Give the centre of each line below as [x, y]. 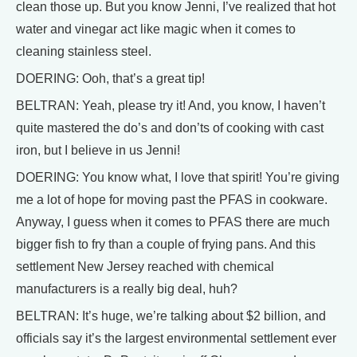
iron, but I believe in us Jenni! [98, 151]
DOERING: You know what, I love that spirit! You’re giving [178, 178]
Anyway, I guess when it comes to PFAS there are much [173, 222]
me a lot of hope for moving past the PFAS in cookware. [172, 200]
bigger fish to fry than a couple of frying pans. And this [166, 245]
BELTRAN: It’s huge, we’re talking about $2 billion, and [171, 316]
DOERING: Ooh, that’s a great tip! [110, 79]
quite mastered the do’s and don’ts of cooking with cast [170, 128]
